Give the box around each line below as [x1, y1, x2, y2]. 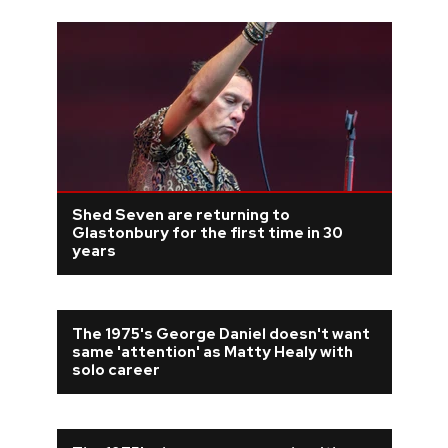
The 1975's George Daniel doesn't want [71, 324, 370, 344]
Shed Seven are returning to [71, 205, 290, 225]
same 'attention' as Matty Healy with [71, 342, 353, 362]
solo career [71, 360, 160, 380]
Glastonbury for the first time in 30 [71, 223, 343, 243]
